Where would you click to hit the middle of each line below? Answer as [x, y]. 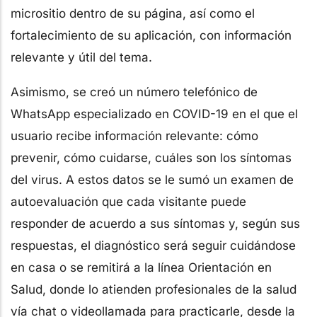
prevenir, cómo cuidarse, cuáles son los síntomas [151, 157]
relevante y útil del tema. [81, 57]
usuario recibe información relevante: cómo [134, 136]
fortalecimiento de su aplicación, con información [151, 35]
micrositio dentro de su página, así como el [133, 13]
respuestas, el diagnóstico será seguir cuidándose [153, 245]
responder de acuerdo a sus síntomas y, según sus [155, 223]
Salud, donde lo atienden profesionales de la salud [154, 289]
